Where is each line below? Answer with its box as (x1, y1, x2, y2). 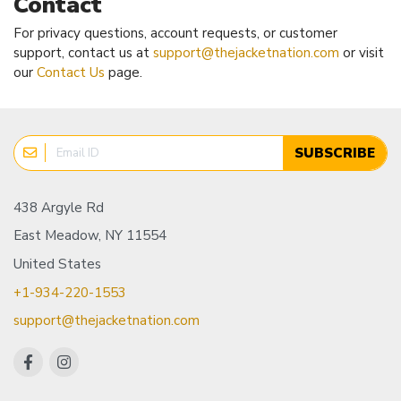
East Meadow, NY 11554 (13, 226, 166, 245)
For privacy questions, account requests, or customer (13, 23, 337, 42)
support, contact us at (13, 43, 153, 62)
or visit (339, 43, 384, 62)
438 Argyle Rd (13, 198, 104, 217)
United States (13, 255, 101, 274)
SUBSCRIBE (294, 143, 375, 162)
